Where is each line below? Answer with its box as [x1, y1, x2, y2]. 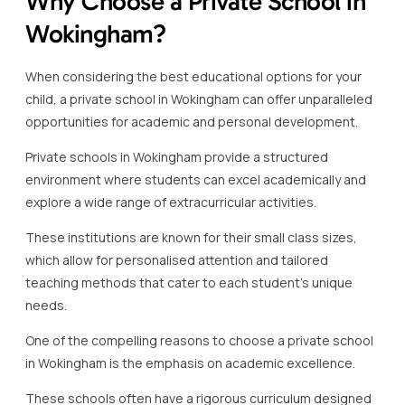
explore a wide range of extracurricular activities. [25, 193, 316, 211]
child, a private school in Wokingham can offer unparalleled [25, 89, 372, 108]
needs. [25, 296, 67, 314]
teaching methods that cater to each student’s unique [25, 273, 353, 291]
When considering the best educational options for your [25, 67, 362, 85]
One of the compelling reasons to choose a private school [25, 331, 373, 349]
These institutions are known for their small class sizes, [25, 228, 357, 246]
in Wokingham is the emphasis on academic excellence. [25, 353, 355, 372]
